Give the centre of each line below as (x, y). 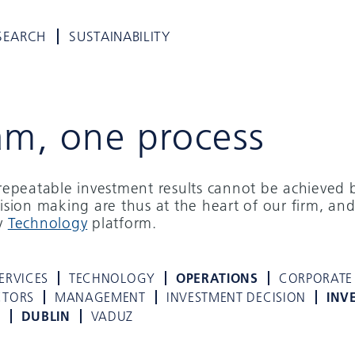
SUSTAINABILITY (120, 36)
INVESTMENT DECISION (236, 297)
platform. (122, 223)
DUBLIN (46, 316)
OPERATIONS (217, 278)
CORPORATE (316, 278)
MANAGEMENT (100, 297)
